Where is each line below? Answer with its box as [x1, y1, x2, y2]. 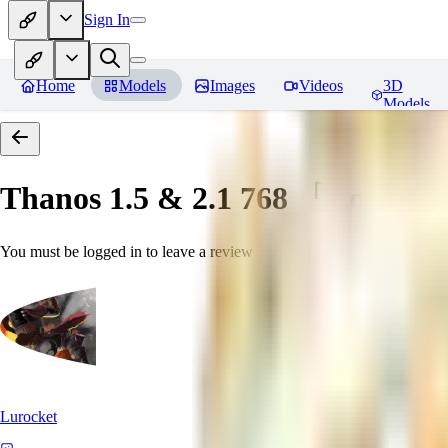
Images [210, 77, 255, 94]
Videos [299, 77, 343, 94]
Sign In [84, 10, 130, 28]
